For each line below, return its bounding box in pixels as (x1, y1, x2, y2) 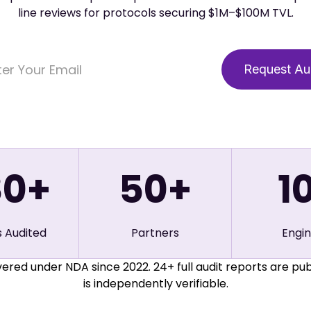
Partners (131, 225, 179, 242)
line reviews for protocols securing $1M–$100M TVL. (17, 5, 294, 22)
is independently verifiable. (83, 276, 228, 292)
